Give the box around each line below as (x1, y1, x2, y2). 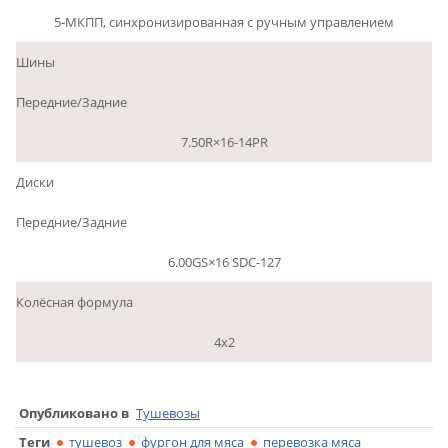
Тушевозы (136, 404, 200, 423)
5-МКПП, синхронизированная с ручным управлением (54, 13, 394, 32)
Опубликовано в (19, 404, 129, 423)
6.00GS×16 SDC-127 (167, 253, 281, 272)
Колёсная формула (16, 293, 133, 312)
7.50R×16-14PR (180, 133, 268, 152)
